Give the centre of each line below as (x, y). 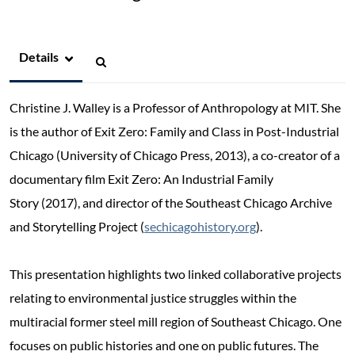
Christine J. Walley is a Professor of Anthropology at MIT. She (175, 107)
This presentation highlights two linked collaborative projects (176, 273)
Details (39, 56)
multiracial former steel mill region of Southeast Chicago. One (176, 321)
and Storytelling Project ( (77, 226)
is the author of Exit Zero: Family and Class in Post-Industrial (174, 131)
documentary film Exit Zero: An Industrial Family (141, 178)
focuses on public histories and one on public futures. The (164, 345)
